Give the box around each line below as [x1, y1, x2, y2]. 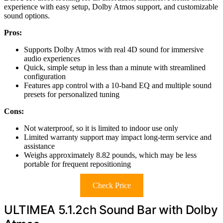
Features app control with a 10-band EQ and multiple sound [24, 81, 212, 90]
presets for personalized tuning [24, 90, 119, 99]
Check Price [92, 181, 131, 190]
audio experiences [24, 54, 80, 63]
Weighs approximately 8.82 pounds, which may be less [24, 151, 197, 160]
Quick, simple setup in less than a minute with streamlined [24, 63, 206, 72]
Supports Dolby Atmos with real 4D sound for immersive [24, 45, 204, 54]
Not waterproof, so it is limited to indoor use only [24, 124, 178, 133]
